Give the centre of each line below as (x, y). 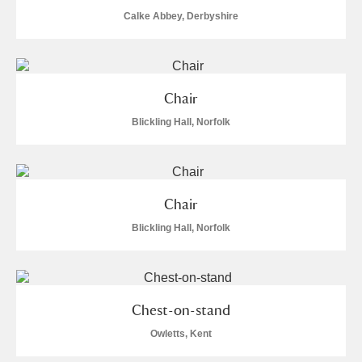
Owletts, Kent (181, 334)
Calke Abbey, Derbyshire (181, 16)
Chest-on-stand (181, 310)
